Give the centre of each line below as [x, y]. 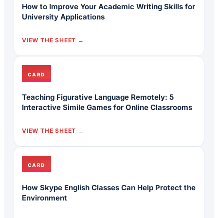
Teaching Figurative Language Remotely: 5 [98, 97]
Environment [45, 198]
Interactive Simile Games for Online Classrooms [107, 108]
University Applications [63, 17]
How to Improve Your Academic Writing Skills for [109, 7]
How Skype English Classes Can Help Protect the [109, 188]
